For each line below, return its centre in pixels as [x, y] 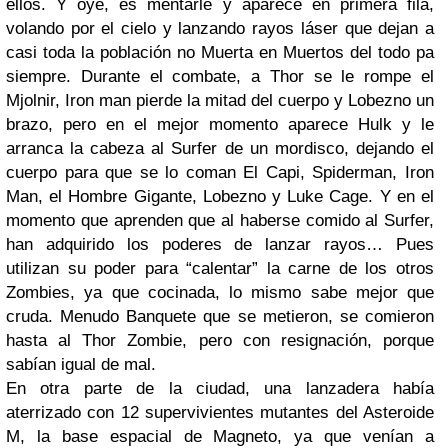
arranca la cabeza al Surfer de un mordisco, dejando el [220, 148]
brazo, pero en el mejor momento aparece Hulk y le [220, 124]
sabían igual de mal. [86, 364]
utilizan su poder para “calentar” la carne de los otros [220, 268]
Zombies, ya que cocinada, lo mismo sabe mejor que [220, 292]
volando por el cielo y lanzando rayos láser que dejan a [220, 28]
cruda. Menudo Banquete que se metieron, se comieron [220, 316]
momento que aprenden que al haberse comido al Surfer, [220, 220]
